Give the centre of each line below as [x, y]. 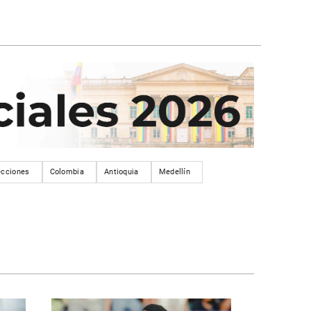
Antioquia [121, 171]
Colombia [67, 171]
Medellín [175, 171]
